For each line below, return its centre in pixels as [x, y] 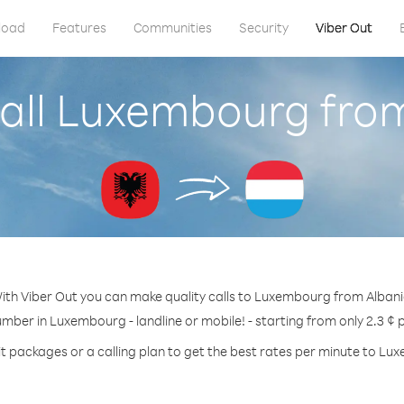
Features [79, 28]
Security [263, 28]
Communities [172, 28]
